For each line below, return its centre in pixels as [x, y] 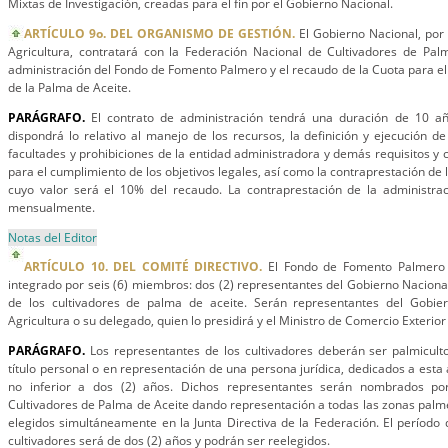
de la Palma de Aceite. [69, 87]
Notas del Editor [52, 237]
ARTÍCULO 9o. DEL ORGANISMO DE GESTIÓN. [159, 33]
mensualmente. [51, 207]
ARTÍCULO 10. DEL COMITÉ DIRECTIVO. [143, 266]
